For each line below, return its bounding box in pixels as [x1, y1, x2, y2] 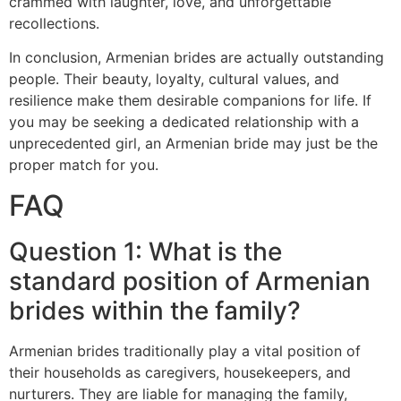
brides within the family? [9, 294, 301, 326]
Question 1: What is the [9, 235, 282, 267]
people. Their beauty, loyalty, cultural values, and [9, 70, 339, 89]
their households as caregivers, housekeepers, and [9, 363, 351, 381]
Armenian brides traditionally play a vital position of [9, 341, 361, 360]
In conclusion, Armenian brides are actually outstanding [9, 48, 384, 67]
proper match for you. [9, 156, 158, 175]
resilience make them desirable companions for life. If [9, 91, 371, 110]
